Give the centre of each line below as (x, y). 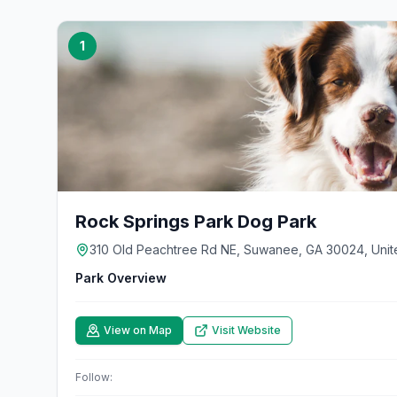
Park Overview (121, 278)
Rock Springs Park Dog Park (196, 222)
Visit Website (246, 330)
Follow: (94, 377)
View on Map (138, 330)
